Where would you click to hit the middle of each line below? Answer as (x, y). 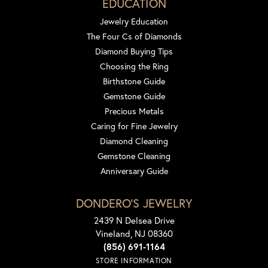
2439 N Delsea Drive (134, 220)
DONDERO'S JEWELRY (134, 203)
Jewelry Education (134, 22)
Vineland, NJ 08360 (134, 234)
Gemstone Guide (134, 96)
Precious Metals (134, 111)
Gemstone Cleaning (134, 156)
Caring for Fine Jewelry (134, 126)
